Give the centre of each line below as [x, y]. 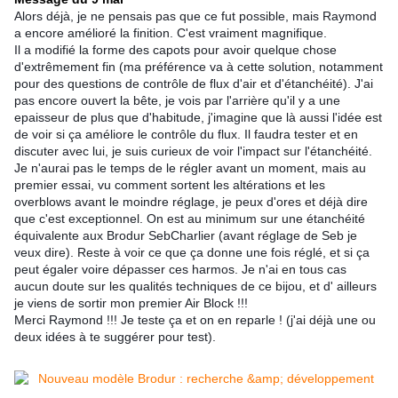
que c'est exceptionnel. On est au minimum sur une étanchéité [190, 219]
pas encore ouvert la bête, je [95, 101]
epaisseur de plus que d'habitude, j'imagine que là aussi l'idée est [198, 118]
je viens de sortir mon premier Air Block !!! [131, 303]
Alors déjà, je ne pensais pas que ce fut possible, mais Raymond [195, 16]
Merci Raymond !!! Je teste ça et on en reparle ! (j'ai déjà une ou [195, 320]
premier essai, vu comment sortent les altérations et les [170, 185]
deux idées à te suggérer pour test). [115, 337]
